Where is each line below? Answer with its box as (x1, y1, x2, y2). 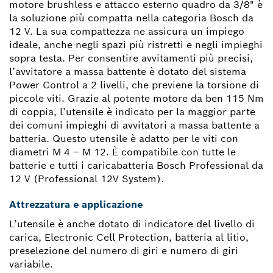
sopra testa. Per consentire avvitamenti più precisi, (9, 52, 253, 65)
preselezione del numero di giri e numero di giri (9, 244, 238, 258)
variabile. (9, 258, 53, 271)
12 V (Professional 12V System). (9, 172, 164, 186)
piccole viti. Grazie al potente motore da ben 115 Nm (9, 92, 264, 105)
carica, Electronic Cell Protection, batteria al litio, (9, 231, 249, 244)
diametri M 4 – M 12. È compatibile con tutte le (9, 146, 236, 159)
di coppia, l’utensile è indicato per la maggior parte (9, 105, 255, 119)
